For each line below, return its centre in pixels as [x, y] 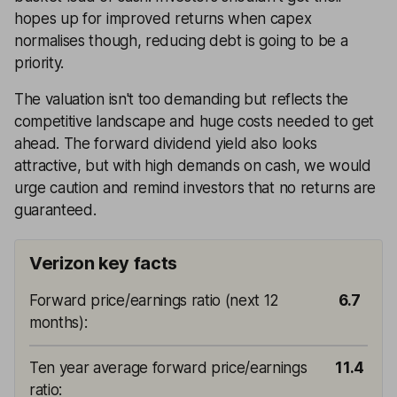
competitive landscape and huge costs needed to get [194, 121]
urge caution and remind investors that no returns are [195, 188]
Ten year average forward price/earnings [168, 368]
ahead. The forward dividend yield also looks [166, 144]
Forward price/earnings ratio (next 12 [155, 300]
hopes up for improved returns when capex [163, 19]
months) [57, 323]
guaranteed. [55, 210]
